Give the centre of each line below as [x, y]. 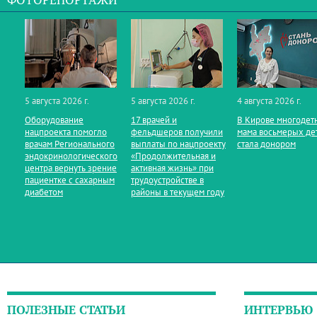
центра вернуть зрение [71, 168]
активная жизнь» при [172, 168]
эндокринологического [71, 156]
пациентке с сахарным [70, 180]
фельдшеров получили [177, 132]
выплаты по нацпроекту [178, 144]
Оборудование [54, 120]
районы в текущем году [178, 192]
